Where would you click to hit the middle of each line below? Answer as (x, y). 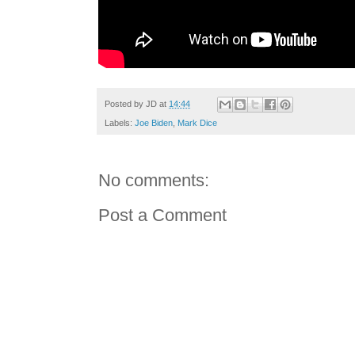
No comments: (154, 180)
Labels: (120, 122)
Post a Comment (162, 215)
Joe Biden (154, 122)
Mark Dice (197, 122)
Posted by (125, 103)
